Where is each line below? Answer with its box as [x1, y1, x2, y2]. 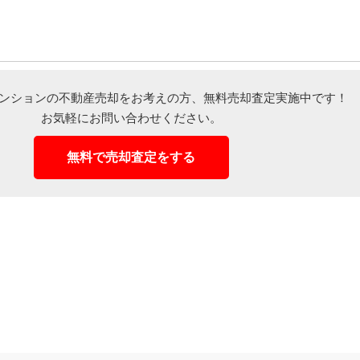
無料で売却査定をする [67, 150, 195, 164]
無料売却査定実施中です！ [203, 91, 348, 104]
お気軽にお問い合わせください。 [40, 111, 222, 125]
